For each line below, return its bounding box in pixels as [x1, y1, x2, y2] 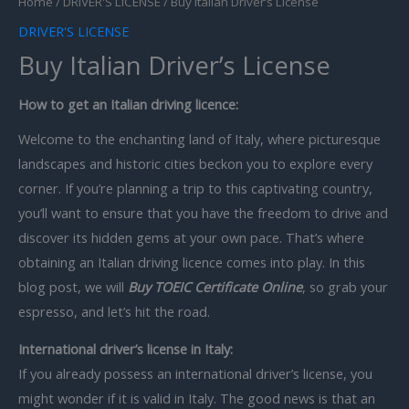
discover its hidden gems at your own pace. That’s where [18, 227, 364, 246]
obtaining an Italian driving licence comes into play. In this [18, 252, 365, 271]
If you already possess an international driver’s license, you [18, 364, 372, 383]
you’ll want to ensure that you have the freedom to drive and [18, 203, 388, 222]
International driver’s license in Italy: [18, 340, 233, 359]
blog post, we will [18, 277, 128, 296]
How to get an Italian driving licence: [18, 95, 238, 114]
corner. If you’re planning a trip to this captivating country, [18, 178, 372, 197]
